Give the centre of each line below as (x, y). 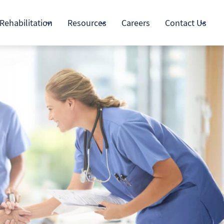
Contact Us (186, 22)
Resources (87, 22)
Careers (136, 22)
